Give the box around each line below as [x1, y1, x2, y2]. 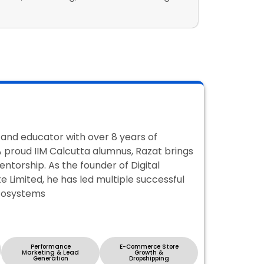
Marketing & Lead [22, 247, 79, 257]
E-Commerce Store [119, 242, 179, 251]
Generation [32, 253, 68, 263]
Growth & [134, 247, 163, 257]
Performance [30, 242, 71, 251]
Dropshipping [128, 253, 169, 263]
